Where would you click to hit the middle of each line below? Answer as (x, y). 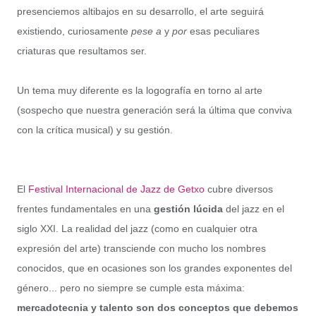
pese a (146, 31)
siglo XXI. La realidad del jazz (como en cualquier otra (137, 228)
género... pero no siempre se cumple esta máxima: (131, 287)
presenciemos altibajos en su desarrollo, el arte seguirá (140, 11)
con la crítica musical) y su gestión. (95, 129)
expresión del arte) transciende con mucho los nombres (141, 248)
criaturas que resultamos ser (80, 50)
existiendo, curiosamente (74, 31)
